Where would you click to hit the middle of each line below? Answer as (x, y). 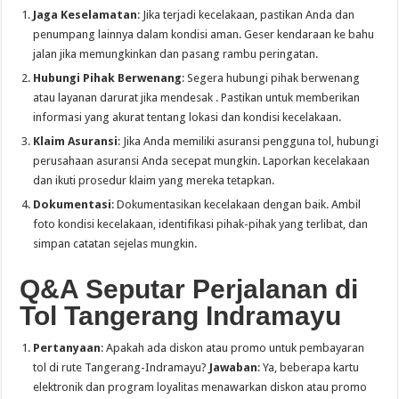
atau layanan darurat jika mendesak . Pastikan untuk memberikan (197, 98)
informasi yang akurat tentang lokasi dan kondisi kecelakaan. (187, 118)
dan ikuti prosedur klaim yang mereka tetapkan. (154, 181)
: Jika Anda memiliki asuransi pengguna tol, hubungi (248, 142)
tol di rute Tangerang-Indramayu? (122, 368)
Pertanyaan (67, 348)
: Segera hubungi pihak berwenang (271, 78)
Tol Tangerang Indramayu (181, 316)
